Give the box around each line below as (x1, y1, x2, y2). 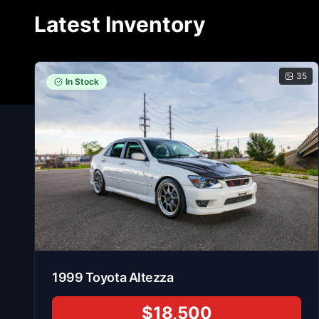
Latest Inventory (34, 11, 206, 37)
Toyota (85, 269, 127, 285)
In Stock (66, 75, 99, 87)
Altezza (128, 269, 174, 285)
